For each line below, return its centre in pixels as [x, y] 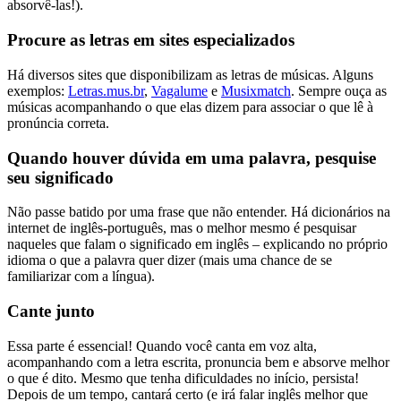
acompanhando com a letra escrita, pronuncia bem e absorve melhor [198, 362]
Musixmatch [256, 90]
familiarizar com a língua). [81, 277]
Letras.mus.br [106, 90]
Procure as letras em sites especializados [151, 40]
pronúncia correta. [58, 123]
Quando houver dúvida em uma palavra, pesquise [192, 158]
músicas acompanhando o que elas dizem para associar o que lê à [190, 107]
